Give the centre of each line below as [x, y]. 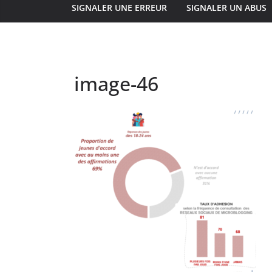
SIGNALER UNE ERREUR [119, 7]
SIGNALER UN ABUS [226, 7]
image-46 [116, 83]
